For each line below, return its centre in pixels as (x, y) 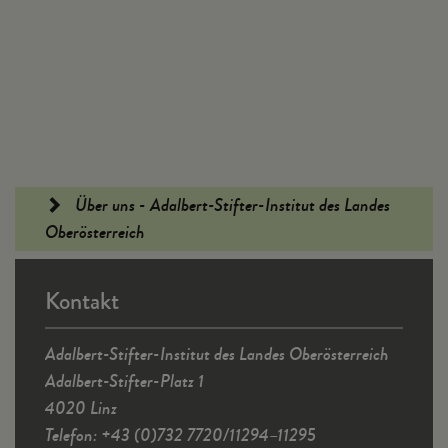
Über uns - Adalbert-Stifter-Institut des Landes (230, 205)
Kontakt (82, 301)
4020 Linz (81, 408)
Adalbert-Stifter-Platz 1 (124, 381)
